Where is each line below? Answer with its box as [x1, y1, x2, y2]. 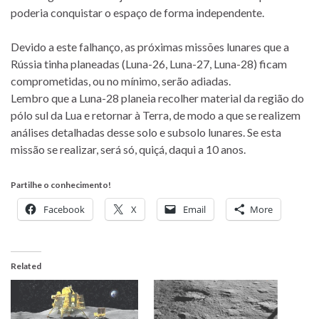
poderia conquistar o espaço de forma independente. [11, 6, 264, 20]
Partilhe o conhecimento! [11, 179, 111, 191]
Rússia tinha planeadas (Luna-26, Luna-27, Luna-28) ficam [11, 57, 287, 71]
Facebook [43, 203, 85, 216]
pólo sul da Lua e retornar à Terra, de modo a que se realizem [11, 108, 300, 122]
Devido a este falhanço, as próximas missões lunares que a [11, 40, 289, 54]
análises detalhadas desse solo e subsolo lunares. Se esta [11, 125, 281, 140]
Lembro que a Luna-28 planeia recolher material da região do [11, 91, 304, 105]
